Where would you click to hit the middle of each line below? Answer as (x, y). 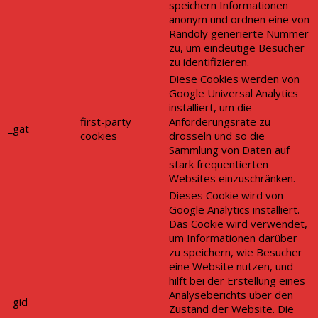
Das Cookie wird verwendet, (238, 224)
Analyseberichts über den (231, 295)
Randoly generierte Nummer (239, 34)
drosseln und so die (217, 136)
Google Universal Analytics (234, 93)
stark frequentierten (219, 164)
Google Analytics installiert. (234, 210)
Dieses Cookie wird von (226, 196)
